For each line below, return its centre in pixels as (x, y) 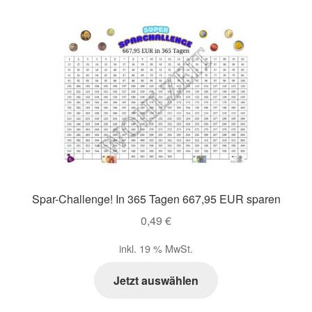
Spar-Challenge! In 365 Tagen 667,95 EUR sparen (156, 199)
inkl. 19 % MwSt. (156, 248)
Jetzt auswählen (156, 280)
